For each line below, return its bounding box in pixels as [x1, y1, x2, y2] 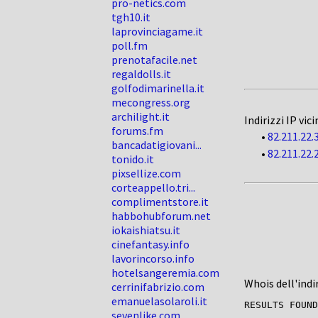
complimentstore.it [111, 194, 209, 209]
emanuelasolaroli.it [111, 294, 207, 308]
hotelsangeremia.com [111, 265, 219, 280]
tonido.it [111, 152, 154, 166]
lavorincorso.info [111, 251, 194, 265]
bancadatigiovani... [111, 138, 202, 152]
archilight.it [111, 109, 170, 124]
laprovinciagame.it [111, 24, 203, 38]
